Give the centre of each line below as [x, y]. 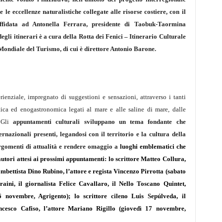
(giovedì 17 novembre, [151, 208]
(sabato [175, 171]
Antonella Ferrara [59, 24]
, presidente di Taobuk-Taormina [136, 24]
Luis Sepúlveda [154, 196]
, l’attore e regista [88, 171]
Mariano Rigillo [92, 208]
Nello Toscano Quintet [152, 184]
